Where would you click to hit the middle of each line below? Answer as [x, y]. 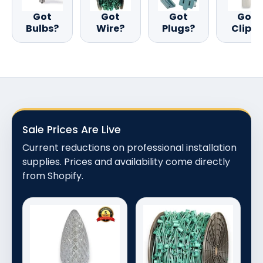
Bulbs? [42, 29]
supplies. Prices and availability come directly [126, 162]
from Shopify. [53, 176]
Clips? [247, 29]
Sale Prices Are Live [72, 130]
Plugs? [178, 29]
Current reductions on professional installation [129, 148]
